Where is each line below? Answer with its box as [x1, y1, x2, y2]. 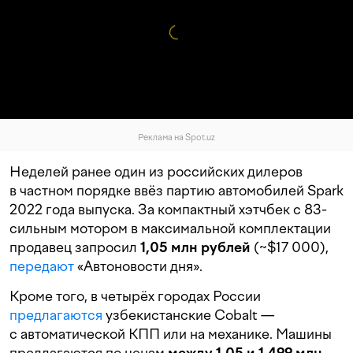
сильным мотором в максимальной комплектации [9, 220, 331, 237]
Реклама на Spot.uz [138, 132, 215, 143]
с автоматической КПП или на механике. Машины [9, 325, 332, 343]
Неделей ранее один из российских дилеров [9, 163, 303, 180]
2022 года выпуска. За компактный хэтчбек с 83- [9, 201, 327, 218]
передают [9, 258, 74, 275]
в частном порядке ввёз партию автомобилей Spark [9, 182, 344, 199]
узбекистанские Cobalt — [102, 307, 275, 324]
